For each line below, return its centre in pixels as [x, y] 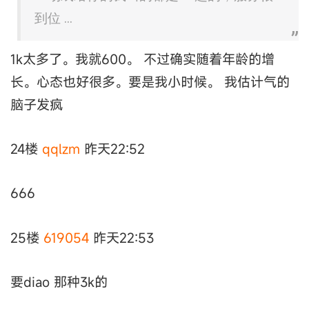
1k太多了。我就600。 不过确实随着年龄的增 [142, 59]
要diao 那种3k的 [59, 282]
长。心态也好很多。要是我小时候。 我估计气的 [150, 81]
